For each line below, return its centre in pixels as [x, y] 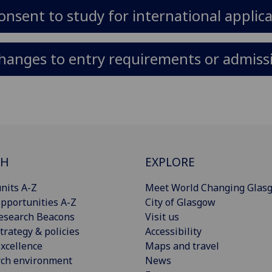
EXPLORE [170, 161]
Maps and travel [182, 246]
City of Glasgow [180, 202]
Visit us [162, 216]
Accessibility [173, 231]
